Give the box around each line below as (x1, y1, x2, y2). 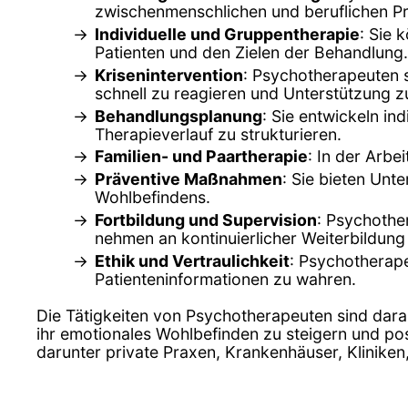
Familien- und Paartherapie (95, 147, 308, 167)
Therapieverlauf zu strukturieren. (95, 124, 342, 144)
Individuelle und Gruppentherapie (95, 24, 360, 44)
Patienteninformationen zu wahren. (95, 270, 356, 290)
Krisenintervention (95, 65, 243, 85)
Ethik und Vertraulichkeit (95, 251, 290, 271)
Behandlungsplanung (95, 106, 262, 126)
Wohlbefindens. (95, 188, 210, 208)
